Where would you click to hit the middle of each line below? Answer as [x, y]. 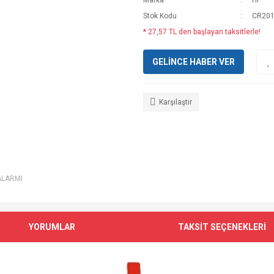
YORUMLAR [52, 227]
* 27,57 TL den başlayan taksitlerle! [202, 32]
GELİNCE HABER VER [194, 61]
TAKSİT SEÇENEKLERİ [222, 227]
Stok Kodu [160, 16]
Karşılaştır [176, 102]
